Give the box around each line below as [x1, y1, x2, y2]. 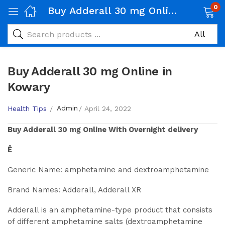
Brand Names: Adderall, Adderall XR [8, 185, 141, 194]
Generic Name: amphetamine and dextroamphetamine [8, 165, 209, 174]
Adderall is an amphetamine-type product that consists [8, 205, 212, 214]
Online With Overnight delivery [81, 125, 198, 134]
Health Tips [8, 104, 47, 113]
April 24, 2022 [84, 104, 131, 113]
